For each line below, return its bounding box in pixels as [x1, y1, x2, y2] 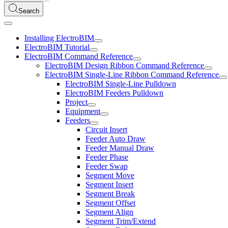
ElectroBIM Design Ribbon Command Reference [45, 61, 204, 70]
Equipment [65, 107, 100, 116]
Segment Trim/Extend [85, 217, 156, 225]
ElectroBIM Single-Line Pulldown [65, 79, 176, 88]
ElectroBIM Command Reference [24, 52, 133, 61]
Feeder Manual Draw [85, 144, 154, 152]
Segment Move [85, 171, 134, 180]
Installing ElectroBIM [24, 34, 94, 42]
